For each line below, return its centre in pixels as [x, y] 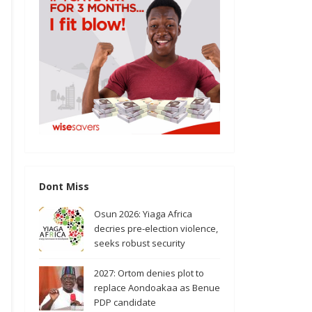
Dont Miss [64, 187]
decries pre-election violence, [156, 229]
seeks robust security [140, 243]
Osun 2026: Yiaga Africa [143, 214]
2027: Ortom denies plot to [149, 273]
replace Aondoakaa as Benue [157, 288]
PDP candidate [125, 303]
